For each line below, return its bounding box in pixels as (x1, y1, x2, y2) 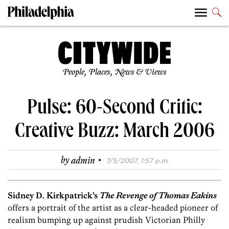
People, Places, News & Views (62, 67, 167, 78)
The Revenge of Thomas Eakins (100, 190, 217, 201)
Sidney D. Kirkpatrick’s (8, 190, 100, 201)
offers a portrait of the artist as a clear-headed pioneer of (8, 202, 218, 213)
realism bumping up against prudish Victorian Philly (8, 215, 205, 225)
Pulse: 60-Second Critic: (27, 99, 202, 121)
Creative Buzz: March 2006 (14, 122, 215, 144)
